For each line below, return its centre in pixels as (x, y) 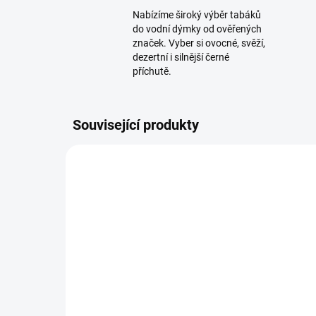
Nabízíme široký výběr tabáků (197, 15)
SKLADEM (221, 296)
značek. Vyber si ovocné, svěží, (199, 43)
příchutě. (152, 72)
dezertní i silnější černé (181, 57)
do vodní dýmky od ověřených (197, 29)
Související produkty (136, 125)
